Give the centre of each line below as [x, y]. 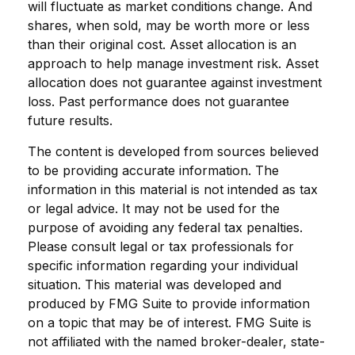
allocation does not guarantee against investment [175, 82]
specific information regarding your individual [163, 265]
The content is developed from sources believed [173, 151]
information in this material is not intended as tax [173, 189]
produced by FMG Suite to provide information [169, 303]
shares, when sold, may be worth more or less [169, 25]
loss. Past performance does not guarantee [158, 101]
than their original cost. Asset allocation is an [162, 44]
